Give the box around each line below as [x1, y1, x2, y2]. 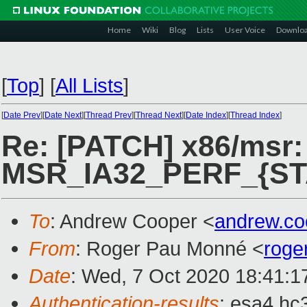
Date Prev [3, 110, 40, 120]
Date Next [45, 110, 82, 120]
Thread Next [136, 110, 182, 120]
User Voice [225, 25, 265, 35]
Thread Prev [86, 110, 132, 120]
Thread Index [230, 110, 280, 120]
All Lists [56, 74, 123, 97]
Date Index [186, 110, 226, 120]
